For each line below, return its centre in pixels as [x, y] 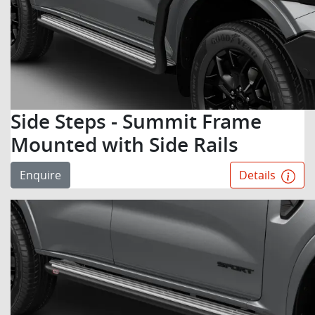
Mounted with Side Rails [124, 144]
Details [259, 175]
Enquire [40, 175]
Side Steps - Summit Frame [136, 121]
